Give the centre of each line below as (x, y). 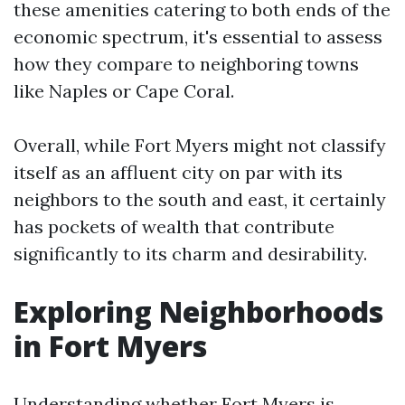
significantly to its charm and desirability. (190, 254)
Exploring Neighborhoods (198, 311)
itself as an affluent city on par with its (178, 172)
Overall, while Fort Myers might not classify (200, 145)
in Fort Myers (110, 346)
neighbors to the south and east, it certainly (200, 199)
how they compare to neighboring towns (186, 64)
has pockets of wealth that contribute (174, 226)
